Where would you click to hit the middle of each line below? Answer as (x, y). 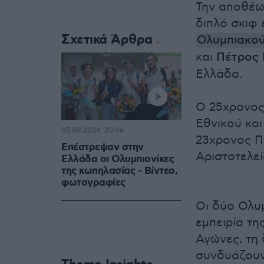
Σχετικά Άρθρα (109, 40)
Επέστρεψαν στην (103, 148)
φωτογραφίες (93, 183)
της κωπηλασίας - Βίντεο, (119, 171)
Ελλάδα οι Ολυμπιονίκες (118, 159)
